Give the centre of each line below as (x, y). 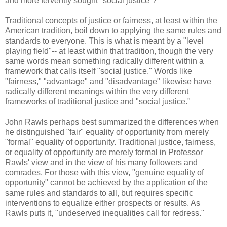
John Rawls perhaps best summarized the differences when (112, 122)
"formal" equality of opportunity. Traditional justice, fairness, (110, 142)
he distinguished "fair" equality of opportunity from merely (107, 132)
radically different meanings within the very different (97, 91)
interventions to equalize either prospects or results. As (103, 203)
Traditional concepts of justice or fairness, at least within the (111, 20)
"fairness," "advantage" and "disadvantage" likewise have (108, 81)
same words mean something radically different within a (104, 61)
